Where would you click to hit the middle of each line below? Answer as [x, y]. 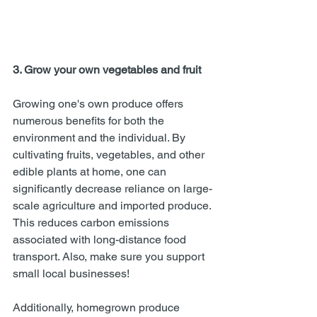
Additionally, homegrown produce [98, 307]
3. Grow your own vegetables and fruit [107, 70]
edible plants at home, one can [91, 172]
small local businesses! [73, 273]
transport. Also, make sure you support [110, 257]
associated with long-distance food [101, 240]
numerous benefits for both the [90, 121]
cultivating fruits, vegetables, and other [110, 155]
